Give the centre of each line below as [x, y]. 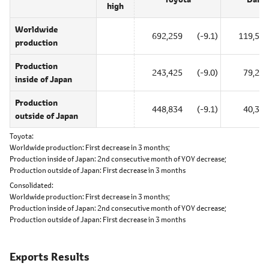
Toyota [21, 136]
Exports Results [50, 257]
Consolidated [31, 185]
